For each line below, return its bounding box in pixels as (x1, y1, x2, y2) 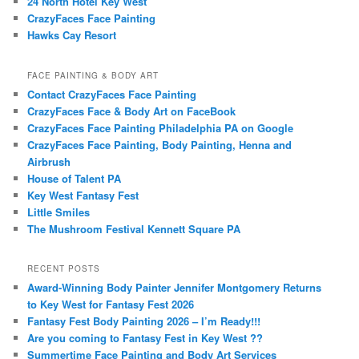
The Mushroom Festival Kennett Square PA (27, 220, 241, 236)
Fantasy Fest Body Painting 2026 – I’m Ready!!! (27, 313, 261, 329)
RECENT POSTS (27, 263, 101, 275)
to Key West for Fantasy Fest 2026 (27, 296, 195, 313)
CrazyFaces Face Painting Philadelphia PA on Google (27, 119, 294, 135)
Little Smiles (27, 204, 91, 220)
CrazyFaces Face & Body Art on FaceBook (27, 103, 236, 119)
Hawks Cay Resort (27, 27, 117, 43)
